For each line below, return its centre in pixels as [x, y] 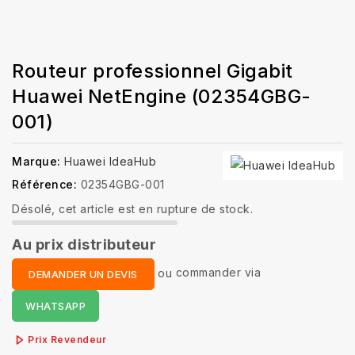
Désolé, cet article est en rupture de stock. [132, 208]
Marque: [36, 161]
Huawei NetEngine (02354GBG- [162, 96]
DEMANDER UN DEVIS [83, 274]
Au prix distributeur [84, 244]
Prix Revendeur [67, 339]
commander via [218, 273]
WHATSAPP [55, 305]
